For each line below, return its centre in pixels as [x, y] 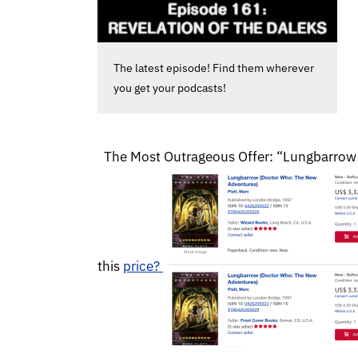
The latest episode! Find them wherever [214, 68]
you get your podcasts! [170, 88]
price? [143, 267]
